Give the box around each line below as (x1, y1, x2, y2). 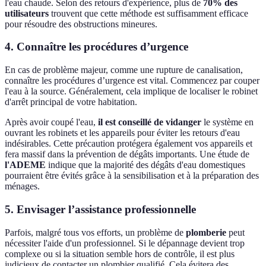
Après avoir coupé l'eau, (5, 117, 98, 128)
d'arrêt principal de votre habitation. (5, 97, 137, 107)
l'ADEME (5, 160, 46, 170)
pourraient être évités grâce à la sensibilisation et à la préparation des (5, 170, 259, 181)
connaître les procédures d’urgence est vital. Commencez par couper (5, 75, 259, 86)
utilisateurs (5, 8, 49, 18)
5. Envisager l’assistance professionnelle (5, 202, 196, 216)
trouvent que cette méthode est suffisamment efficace (49, 8, 248, 18)
